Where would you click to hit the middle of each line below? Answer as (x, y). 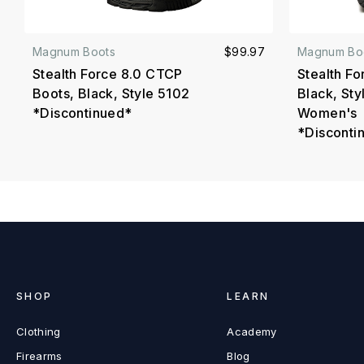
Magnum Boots (74, 52)
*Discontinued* (82, 113)
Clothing (39, 332)
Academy (252, 332)
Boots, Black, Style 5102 (111, 94)
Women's (327, 113)
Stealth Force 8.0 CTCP (108, 74)
